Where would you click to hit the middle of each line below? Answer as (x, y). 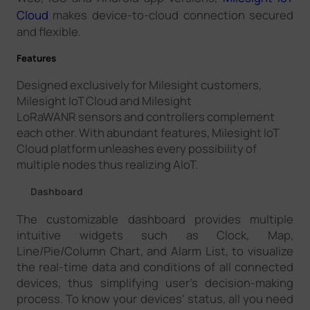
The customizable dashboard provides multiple (155, 219)
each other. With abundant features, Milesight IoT (147, 133)
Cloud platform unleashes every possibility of (136, 149)
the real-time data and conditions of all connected (155, 267)
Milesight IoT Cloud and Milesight (104, 101)
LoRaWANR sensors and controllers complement (145, 117)
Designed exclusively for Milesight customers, (139, 85)
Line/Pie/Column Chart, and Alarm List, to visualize (155, 251)
